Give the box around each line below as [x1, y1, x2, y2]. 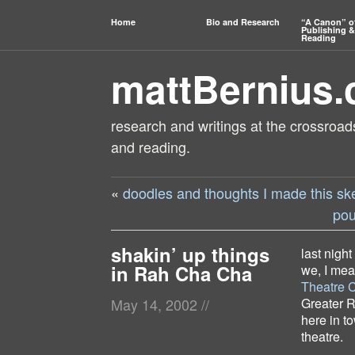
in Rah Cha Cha [111, 259, 252, 287]
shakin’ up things [111, 240, 269, 268]
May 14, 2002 [111, 294, 201, 315]
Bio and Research [205, 16, 280, 28]
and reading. [111, 136, 190, 157]
